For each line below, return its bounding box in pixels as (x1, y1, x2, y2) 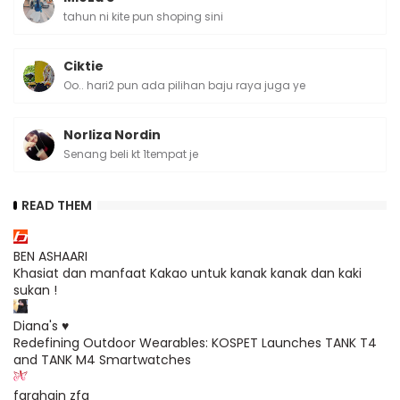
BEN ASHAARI (13, 247, 87, 265)
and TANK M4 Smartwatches (13, 351, 191, 369)
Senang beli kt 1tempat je (63, 146, 198, 162)
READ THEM (21, 196, 92, 214)
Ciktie (63, 57, 104, 75)
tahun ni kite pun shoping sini (63, 9, 223, 24)
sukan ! (13, 281, 57, 299)
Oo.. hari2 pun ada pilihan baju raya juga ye (63, 78, 305, 93)
